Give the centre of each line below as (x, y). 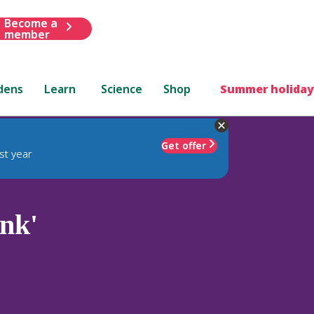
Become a (30, 23)
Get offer (184, 145)
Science (122, 89)
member (27, 34)
